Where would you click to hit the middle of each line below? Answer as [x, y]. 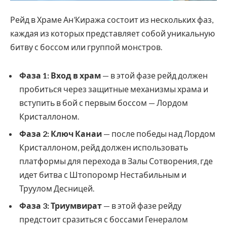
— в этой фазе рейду [142, 205]
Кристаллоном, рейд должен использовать [104, 147]
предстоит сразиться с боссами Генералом [104, 219]
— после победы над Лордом [159, 133]
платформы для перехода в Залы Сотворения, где [116, 161]
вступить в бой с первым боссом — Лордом [104, 102]
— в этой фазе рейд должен [154, 75]
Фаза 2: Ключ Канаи [61, 133]
